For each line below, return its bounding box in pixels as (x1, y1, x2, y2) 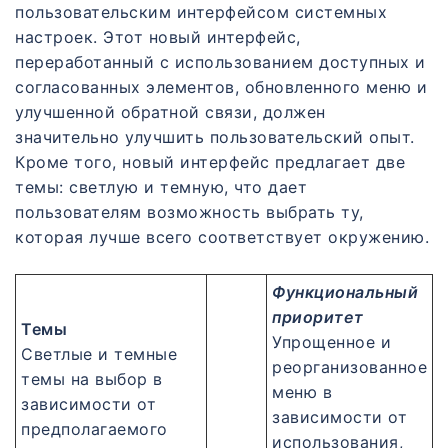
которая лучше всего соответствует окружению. (15, 227, 429, 248)
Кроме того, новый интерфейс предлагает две (15, 152, 405, 173)
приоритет (272, 307, 364, 328)
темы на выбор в (21, 369, 163, 390)
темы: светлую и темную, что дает (15, 177, 307, 198)
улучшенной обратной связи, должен (15, 102, 326, 123)
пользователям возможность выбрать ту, (15, 202, 364, 223)
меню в (272, 382, 332, 403)
